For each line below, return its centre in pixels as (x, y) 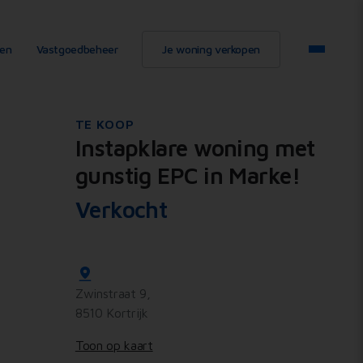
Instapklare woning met (195, 148)
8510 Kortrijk (111, 313)
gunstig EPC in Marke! (188, 175)
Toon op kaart (114, 346)
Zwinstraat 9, (113, 294)
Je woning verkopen (211, 49)
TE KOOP (105, 124)
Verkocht (121, 209)
